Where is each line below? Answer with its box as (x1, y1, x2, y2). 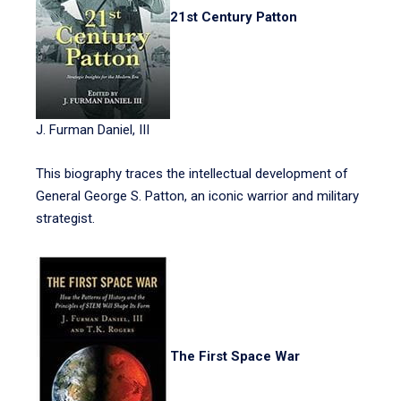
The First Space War (170, 348, 300, 365)
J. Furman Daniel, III (36, 122, 149, 138)
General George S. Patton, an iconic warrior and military (36, 188, 359, 204)
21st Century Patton (170, 9, 297, 26)
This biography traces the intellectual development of (36, 166, 348, 182)
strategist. (36, 210, 95, 226)
